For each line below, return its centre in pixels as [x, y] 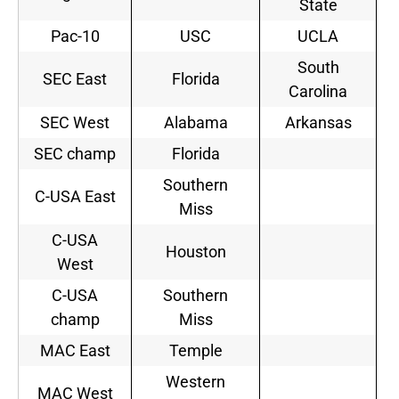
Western [195, 382]
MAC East [75, 351]
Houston [195, 252]
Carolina [318, 92]
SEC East [75, 79]
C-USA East [75, 197]
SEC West [75, 123]
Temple [195, 351]
